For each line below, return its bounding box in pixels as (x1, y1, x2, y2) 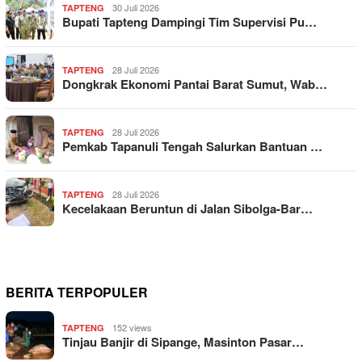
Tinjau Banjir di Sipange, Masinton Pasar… (62, 333, 304, 351)
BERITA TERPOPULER (6, 283, 148, 302)
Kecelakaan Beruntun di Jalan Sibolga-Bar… (62, 200, 313, 218)
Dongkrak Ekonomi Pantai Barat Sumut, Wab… (62, 75, 327, 94)
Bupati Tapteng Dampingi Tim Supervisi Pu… (62, 13, 317, 32)
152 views (112, 321, 152, 335)
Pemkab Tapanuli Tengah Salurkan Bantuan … (62, 137, 322, 156)
